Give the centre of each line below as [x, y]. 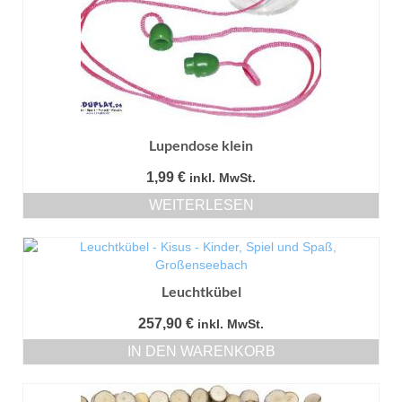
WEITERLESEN [201, 205]
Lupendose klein [201, 145]
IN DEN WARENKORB [201, 352]
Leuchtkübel [201, 292]
